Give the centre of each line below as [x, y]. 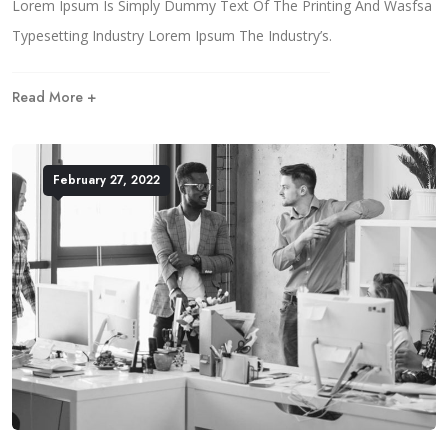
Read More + [54, 96]
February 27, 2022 [106, 179]
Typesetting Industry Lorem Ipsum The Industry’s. [172, 35]
